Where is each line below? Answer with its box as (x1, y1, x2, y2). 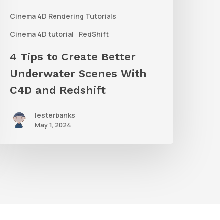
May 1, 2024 (35, 120, 72, 130)
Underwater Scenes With (10, 67, 147, 80)
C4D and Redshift (10, 84, 106, 97)
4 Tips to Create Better (10, 51, 136, 63)
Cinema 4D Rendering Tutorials (10, 11, 117, 21)
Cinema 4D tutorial (10, 29, 74, 39)
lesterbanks (35, 110, 76, 120)
